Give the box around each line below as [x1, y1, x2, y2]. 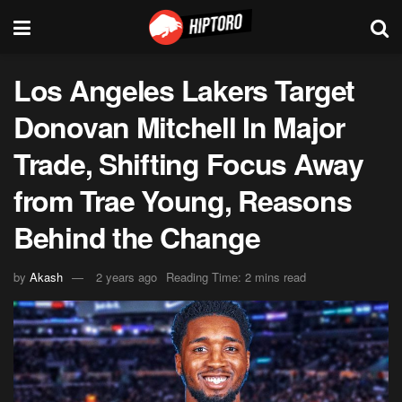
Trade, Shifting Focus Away [13, 143, 363, 184]
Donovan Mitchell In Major [13, 106, 345, 147]
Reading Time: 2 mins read [166, 267, 306, 285]
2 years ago [96, 267, 157, 285]
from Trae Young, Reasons [13, 179, 352, 221]
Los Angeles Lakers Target [13, 69, 354, 110]
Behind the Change [13, 216, 260, 258]
